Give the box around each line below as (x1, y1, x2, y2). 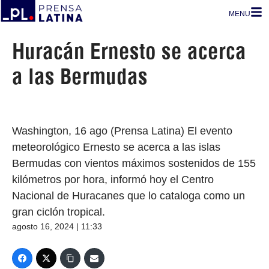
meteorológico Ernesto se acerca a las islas (12, 141, 220, 153)
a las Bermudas (12, 63, 148, 89)
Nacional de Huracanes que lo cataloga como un (12, 190, 245, 202)
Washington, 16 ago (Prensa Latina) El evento (12, 125, 232, 137)
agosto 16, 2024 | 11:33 (12, 222, 102, 231)
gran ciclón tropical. (12, 206, 105, 218)
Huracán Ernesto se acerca (12, 38, 246, 64)
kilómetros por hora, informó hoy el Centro (12, 174, 214, 186)
